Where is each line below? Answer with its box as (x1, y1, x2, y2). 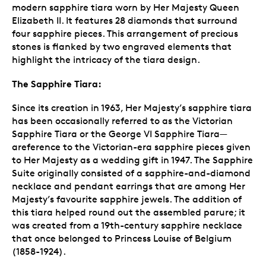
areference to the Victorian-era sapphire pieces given (12, 141, 251, 153)
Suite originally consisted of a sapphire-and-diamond (12, 167, 251, 179)
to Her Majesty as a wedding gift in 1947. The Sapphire (12, 154, 253, 166)
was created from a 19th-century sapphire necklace (12, 219, 242, 231)
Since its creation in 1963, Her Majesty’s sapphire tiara (12, 102, 252, 113)
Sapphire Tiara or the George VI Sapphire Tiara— (12, 128, 227, 140)
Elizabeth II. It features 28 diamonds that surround (12, 14, 237, 26)
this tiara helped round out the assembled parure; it (12, 206, 245, 218)
